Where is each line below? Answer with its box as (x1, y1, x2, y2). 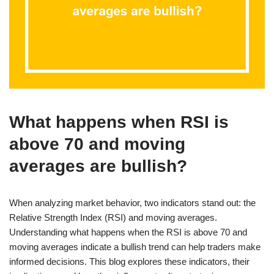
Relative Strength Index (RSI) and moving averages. (9, 212, 217, 223)
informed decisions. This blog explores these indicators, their (9, 256, 250, 267)
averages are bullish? (9, 156, 187, 176)
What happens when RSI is (9, 112, 229, 131)
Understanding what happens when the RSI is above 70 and (9, 226, 247, 237)
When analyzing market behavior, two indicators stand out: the (9, 197, 256, 208)
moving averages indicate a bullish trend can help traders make (9, 241, 261, 252)
